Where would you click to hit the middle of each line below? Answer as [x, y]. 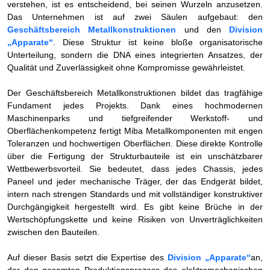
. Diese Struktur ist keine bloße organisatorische [158, 42]
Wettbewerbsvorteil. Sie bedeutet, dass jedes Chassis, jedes [135, 168]
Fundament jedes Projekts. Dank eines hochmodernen [135, 105]
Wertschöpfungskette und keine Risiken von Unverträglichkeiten [135, 219]
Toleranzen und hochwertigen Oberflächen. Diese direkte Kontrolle [135, 143]
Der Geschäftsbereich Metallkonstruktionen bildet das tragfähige [135, 93]
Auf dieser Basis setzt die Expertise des [88, 257]
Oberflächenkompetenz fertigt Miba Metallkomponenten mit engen [135, 130]
